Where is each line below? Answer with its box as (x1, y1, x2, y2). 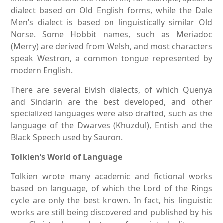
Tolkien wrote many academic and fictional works (11, 170, 212, 182)
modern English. (11, 64, 73, 76)
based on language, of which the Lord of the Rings (11, 182, 212, 194)
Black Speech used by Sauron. (11, 131, 123, 143)
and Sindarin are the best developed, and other (11, 96, 212, 107)
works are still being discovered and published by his (11, 206, 212, 218)
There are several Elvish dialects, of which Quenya (11, 84, 212, 95)
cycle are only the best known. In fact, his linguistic (11, 194, 212, 206)
